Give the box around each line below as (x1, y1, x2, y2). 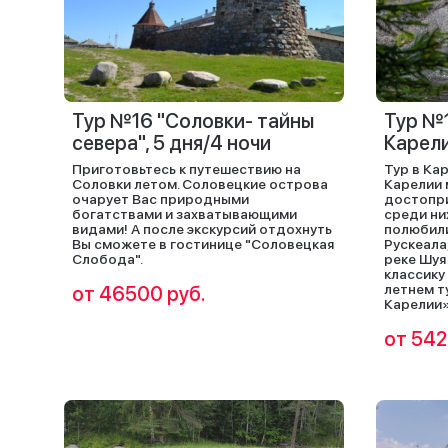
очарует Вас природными (72, 191, 249, 207)
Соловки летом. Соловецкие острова (72, 176, 328, 192)
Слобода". (72, 251, 143, 267)
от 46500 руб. (72, 282, 206, 306)
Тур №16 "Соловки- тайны (72, 109, 314, 133)
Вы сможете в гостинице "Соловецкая (72, 236, 334, 252)
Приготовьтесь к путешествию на (72, 161, 301, 177)
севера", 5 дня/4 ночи (72, 131, 271, 155)
